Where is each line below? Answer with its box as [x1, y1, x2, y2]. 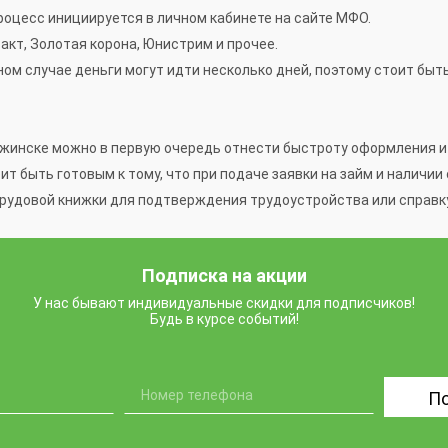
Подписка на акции [141, 265, 307, 287]
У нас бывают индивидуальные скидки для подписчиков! [33, 295, 415, 312]
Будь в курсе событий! [149, 311, 299, 328]
